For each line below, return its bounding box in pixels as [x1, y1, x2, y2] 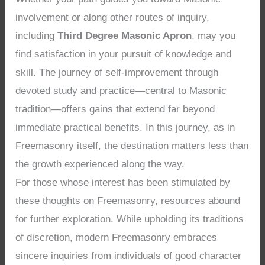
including [15, 30, 58, 42]
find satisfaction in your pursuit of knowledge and [15, 49, 232, 60]
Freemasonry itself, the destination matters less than [15, 140, 249, 152]
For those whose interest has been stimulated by [15, 177, 231, 189]
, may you [192, 30, 236, 42]
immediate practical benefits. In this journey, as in [15, 122, 235, 134]
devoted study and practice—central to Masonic [15, 85, 227, 97]
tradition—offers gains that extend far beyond [15, 104, 215, 115]
